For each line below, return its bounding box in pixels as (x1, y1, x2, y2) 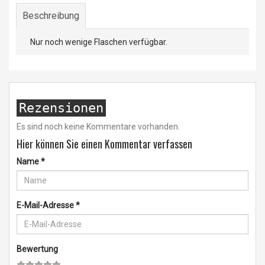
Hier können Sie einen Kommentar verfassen (17, 136, 192, 151)
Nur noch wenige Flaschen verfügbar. (30, 37, 167, 47)
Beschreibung (22, 10, 79, 21)
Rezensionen (19, 101, 104, 115)
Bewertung (17, 244, 58, 254)
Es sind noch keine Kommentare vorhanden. (17, 122, 180, 131)
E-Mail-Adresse (17, 201, 76, 210)
